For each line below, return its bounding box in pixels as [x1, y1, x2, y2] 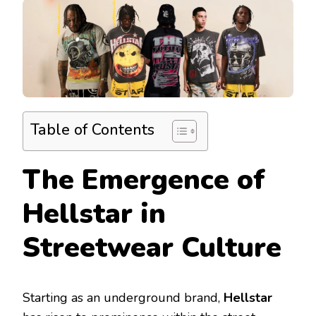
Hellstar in [23, 195, 166, 233]
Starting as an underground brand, [23, 289, 224, 307]
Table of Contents [30, 119, 154, 141]
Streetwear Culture [23, 229, 281, 267]
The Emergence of [23, 161, 265, 199]
